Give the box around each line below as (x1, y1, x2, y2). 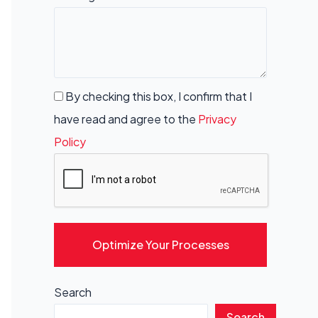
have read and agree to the (54, 111, 198, 126)
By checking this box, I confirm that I (63, 89, 252, 104)
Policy (54, 134, 86, 149)
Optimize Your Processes (92, 237, 229, 252)
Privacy (198, 111, 236, 126)
